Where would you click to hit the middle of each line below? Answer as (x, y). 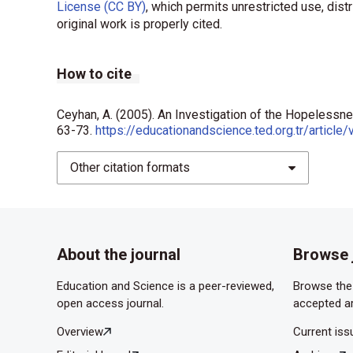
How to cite (94, 74)
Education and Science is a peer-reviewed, (165, 286)
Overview (80, 332)
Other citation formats (130, 168)
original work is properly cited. (139, 24)
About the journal (119, 255)
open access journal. (110, 304)
